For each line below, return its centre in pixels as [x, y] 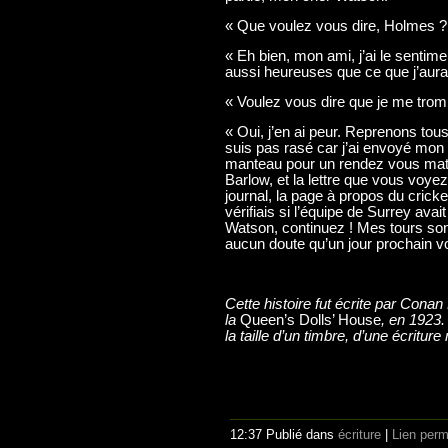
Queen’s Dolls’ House [308, 319]
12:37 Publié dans [284, 434]
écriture [359, 434]
